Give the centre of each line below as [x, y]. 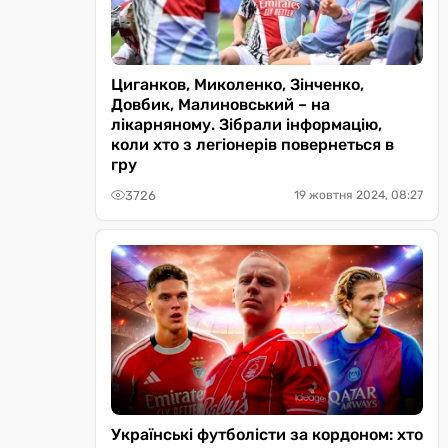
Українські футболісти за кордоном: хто [267, 434]
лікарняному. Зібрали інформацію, [246, 124]
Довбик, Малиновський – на [220, 104]
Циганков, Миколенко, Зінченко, [237, 84]
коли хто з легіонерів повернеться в [252, 144]
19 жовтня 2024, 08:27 [358, 195]
